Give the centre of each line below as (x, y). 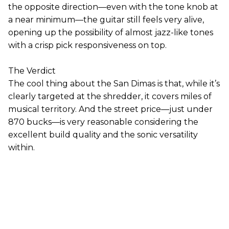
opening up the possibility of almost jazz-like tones (111, 32)
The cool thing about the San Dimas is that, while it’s (114, 84)
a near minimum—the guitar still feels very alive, (106, 20)
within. (21, 147)
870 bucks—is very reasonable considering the (103, 122)
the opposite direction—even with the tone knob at (113, 7)
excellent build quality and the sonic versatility (103, 135)
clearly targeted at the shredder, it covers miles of (110, 96)
